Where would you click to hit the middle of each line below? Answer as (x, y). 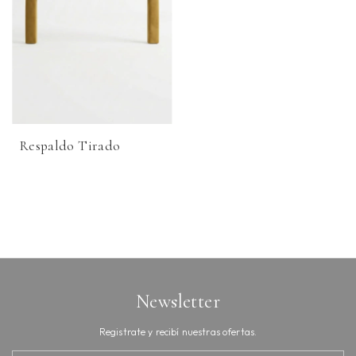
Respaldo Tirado (70, 146)
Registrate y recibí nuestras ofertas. (178, 332)
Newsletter (178, 302)
